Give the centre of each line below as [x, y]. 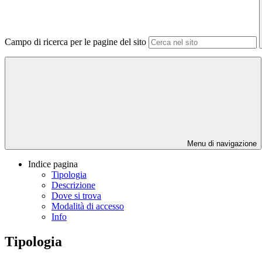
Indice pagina [53, 164]
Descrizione [73, 185]
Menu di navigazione [221, 144]
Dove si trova [76, 196]
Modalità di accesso [88, 206]
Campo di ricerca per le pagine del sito [75, 42]
